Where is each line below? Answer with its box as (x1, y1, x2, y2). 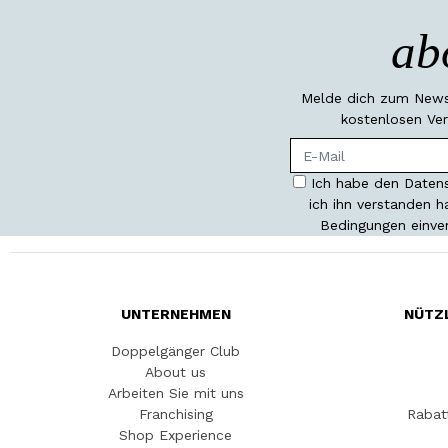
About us (145, 364, 206, 381)
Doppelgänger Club (111, 343, 240, 360)
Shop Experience (119, 427, 232, 444)
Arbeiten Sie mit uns (107, 385, 244, 402)
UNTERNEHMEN (120, 306, 231, 323)
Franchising (138, 406, 213, 423)
